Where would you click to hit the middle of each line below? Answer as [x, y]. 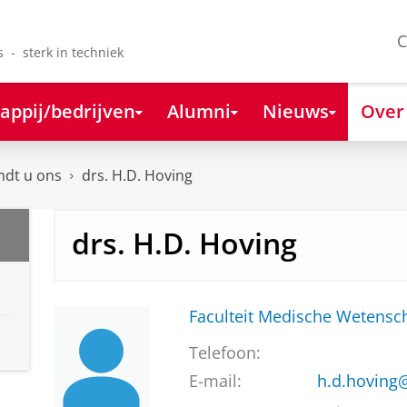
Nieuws [295, 110]
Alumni [199, 110]
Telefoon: [224, 353]
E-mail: [215, 381]
